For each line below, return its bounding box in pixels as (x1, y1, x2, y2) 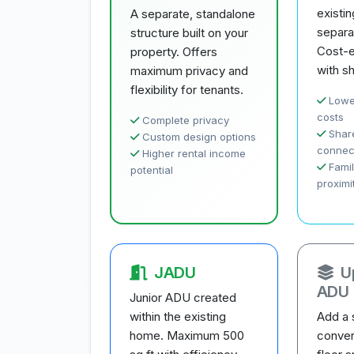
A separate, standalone (130, 6, 255, 21)
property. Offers (130, 44, 217, 59)
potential (130, 164, 173, 176)
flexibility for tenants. (130, 82, 243, 97)
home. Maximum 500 (130, 328, 244, 343)
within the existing (130, 309, 226, 324)
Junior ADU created (130, 290, 236, 305)
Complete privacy (142, 114, 229, 126)
